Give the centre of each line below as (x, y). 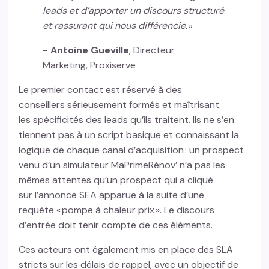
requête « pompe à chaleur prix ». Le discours (117, 210)
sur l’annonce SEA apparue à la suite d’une (112, 195)
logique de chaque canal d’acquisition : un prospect (131, 150)
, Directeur (152, 50)
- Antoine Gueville (86, 50)
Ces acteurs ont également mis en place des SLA (126, 250)
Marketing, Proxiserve (91, 65)
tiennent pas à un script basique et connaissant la (129, 135)
